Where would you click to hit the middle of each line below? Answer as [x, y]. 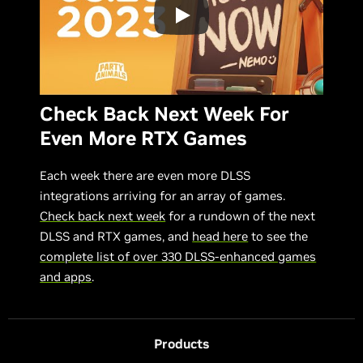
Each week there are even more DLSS [145, 175]
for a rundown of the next [241, 216]
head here [220, 236]
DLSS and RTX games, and [116, 236]
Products [181, 343]
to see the [278, 236]
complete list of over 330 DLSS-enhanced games [178, 256]
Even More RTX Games [143, 138]
